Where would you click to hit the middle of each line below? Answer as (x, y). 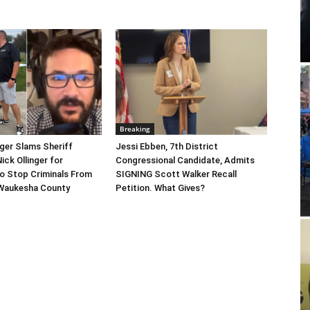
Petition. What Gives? (161, 188)
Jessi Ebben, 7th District (167, 146)
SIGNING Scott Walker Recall (176, 174)
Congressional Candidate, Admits (185, 160)
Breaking (135, 128)
